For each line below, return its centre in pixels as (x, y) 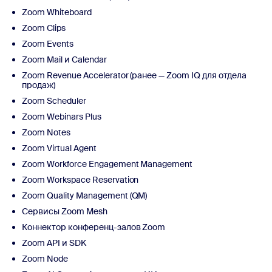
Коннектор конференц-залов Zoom (94, 227)
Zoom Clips (44, 28)
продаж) (39, 85)
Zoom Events (48, 43)
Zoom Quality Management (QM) (85, 195)
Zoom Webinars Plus (62, 116)
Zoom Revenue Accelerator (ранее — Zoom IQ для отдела (134, 75)
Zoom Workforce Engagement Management (107, 164)
